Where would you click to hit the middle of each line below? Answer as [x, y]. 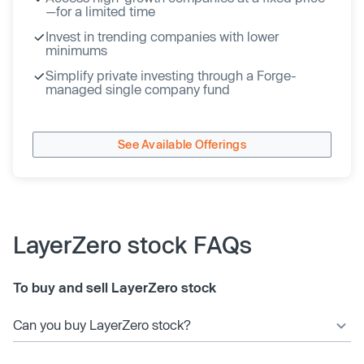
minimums [76, 50]
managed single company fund [138, 89]
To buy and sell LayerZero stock [115, 287]
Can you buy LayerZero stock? [102, 324]
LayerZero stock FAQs [132, 244]
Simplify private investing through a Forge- [171, 75]
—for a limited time [100, 11]
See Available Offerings [182, 145]
